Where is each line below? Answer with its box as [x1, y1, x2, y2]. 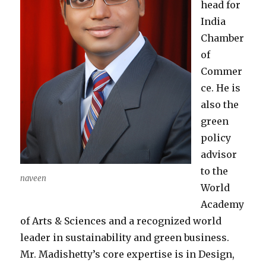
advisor [201, 148, 237, 161]
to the [201, 165, 229, 178]
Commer [201, 65, 243, 78]
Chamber [201, 32, 245, 45]
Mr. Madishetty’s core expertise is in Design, [20, 248, 235, 261]
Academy [201, 198, 245, 211]
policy [201, 132, 232, 144]
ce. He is [201, 82, 241, 94]
